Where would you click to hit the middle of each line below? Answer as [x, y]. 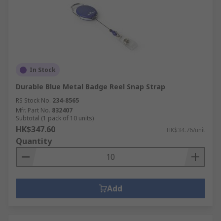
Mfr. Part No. [33, 110]
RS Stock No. [33, 100]
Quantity [34, 141]
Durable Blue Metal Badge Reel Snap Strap [91, 87]
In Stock [43, 70]
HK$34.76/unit [186, 130]
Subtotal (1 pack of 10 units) [55, 118]
